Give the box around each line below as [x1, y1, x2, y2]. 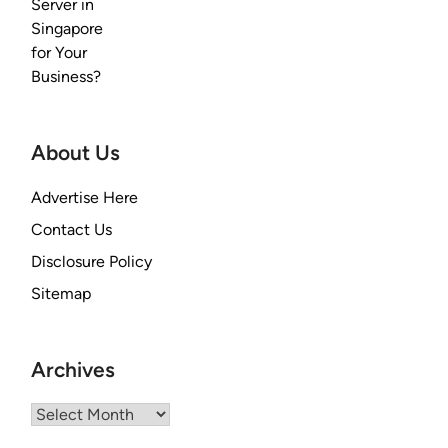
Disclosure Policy [31, 252, 152, 271]
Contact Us [31, 220, 112, 239]
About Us [31, 140, 120, 165]
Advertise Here [31, 188, 138, 207]
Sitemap [31, 284, 91, 303]
